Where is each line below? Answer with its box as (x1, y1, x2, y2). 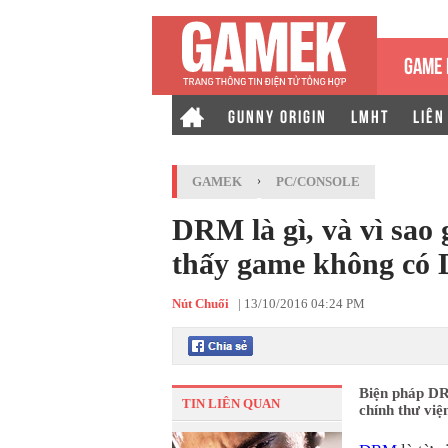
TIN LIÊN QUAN (182, 396, 280, 411)
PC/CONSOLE (276, 174, 360, 189)
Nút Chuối (172, 296, 229, 311)
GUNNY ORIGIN (228, 104, 327, 126)
